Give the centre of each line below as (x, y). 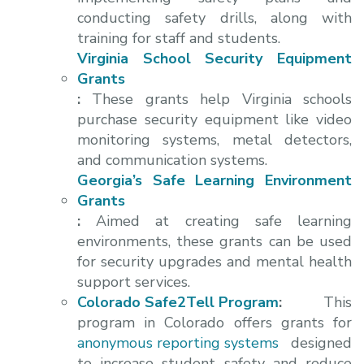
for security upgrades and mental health (214, 261)
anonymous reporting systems (178, 342)
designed (315, 342)
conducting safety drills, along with (214, 17)
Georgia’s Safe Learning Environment (214, 180)
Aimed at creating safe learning (224, 221)
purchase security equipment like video (214, 119)
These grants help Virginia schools (222, 99)
